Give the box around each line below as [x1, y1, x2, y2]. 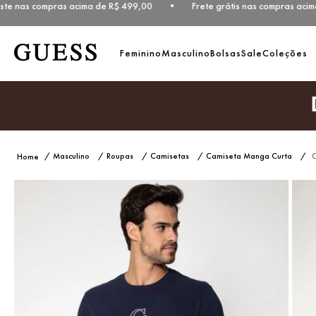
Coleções [262, 47, 308, 59]
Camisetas [150, 150, 189, 162]
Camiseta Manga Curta [206, 150, 292, 162]
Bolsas [210, 47, 241, 59]
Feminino [120, 47, 162, 59]
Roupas [107, 150, 133, 162]
